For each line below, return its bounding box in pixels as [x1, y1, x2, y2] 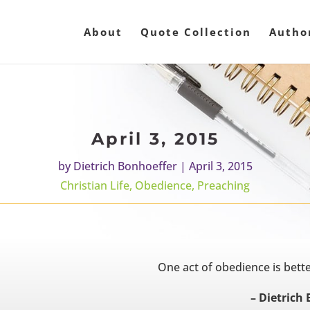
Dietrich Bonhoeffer [73, 158, 177, 174]
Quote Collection [140, 25, 251, 39]
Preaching [197, 178, 250, 194]
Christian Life [60, 178, 129, 194]
